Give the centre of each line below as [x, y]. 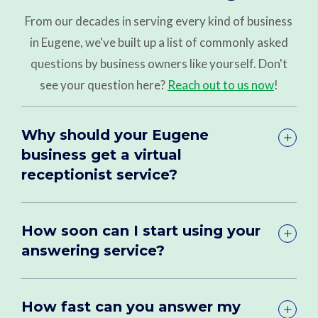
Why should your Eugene [115, 135]
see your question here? [103, 84]
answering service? [93, 250]
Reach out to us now [220, 84]
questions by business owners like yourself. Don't [159, 63]
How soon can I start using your [141, 230]
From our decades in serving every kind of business [159, 21]
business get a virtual [102, 154]
